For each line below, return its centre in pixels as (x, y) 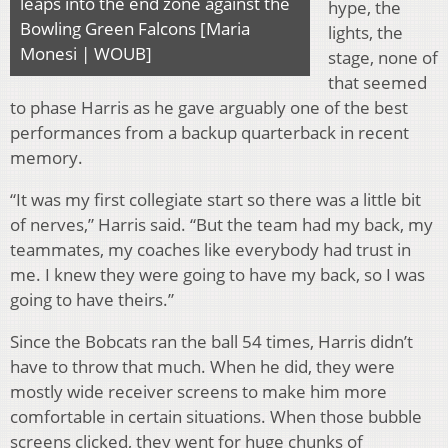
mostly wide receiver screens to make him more (198, 391)
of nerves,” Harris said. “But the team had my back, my (221, 224)
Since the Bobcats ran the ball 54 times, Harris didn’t (211, 341)
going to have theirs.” (92, 299)
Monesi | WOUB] (86, 53)
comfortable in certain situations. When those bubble (216, 416)
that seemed (377, 82)
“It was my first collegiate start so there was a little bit (215, 199)
